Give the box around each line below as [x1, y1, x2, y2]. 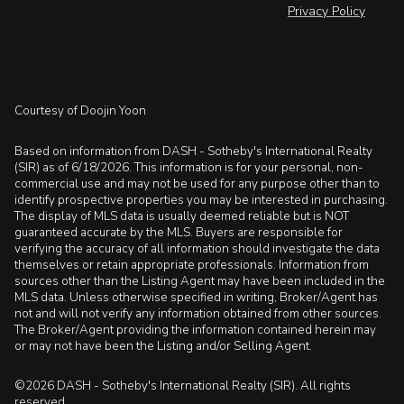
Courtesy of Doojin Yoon [14, 102, 146, 119]
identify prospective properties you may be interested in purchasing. [14, 191, 388, 208]
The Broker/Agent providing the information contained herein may [14, 321, 376, 338]
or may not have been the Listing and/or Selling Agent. [14, 337, 315, 354]
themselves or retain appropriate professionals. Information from [14, 256, 369, 273]
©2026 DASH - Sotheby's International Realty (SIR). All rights [14, 378, 351, 395]
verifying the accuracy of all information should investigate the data [14, 240, 380, 257]
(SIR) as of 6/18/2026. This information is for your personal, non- [14, 159, 363, 176]
